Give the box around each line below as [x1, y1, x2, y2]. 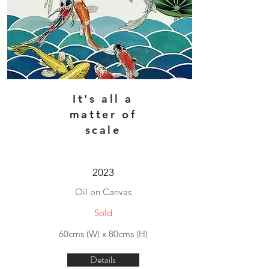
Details [90, 253, 116, 267]
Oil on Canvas [74, 186, 131, 198]
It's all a [73, 92, 133, 106]
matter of [69, 107, 137, 121]
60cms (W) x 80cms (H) [58, 228, 148, 240]
